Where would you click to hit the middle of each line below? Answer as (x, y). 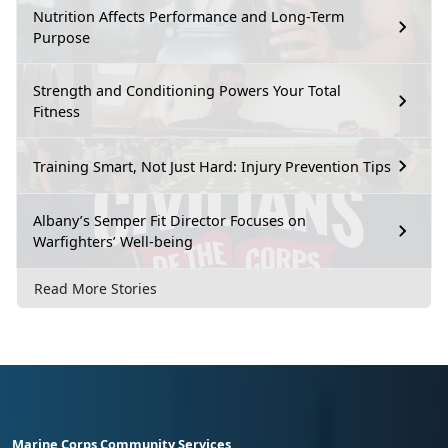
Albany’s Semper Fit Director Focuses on (169, 221)
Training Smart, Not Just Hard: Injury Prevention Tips (212, 166)
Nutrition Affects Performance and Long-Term (188, 17)
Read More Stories (95, 288)
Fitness (56, 112)
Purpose (61, 38)
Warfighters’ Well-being (113, 242)
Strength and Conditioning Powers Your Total (187, 91)
